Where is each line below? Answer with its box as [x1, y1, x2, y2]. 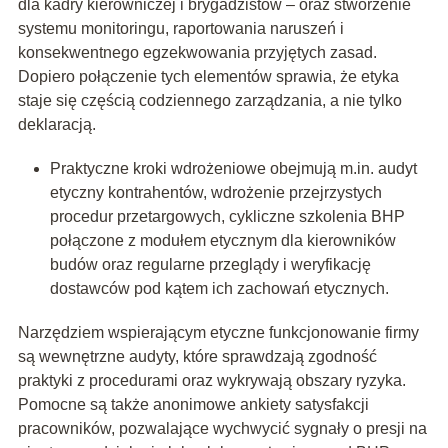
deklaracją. [17, 116, 96, 134]
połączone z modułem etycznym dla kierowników [49, 232, 396, 250]
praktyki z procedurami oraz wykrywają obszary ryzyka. [17, 372, 406, 390]
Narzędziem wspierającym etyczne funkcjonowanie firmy [17, 324, 419, 342]
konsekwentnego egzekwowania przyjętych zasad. [17, 44, 377, 62]
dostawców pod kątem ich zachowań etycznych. [49, 280, 389, 298]
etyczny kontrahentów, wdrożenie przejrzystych [49, 184, 382, 202]
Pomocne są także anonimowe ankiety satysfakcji [17, 396, 369, 414]
